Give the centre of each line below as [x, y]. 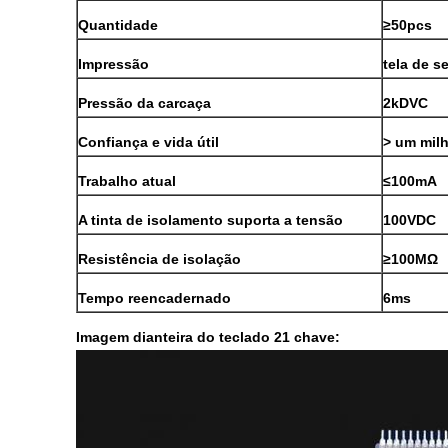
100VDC [409, 220]
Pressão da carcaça [144, 103]
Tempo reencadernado [154, 298]
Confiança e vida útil [148, 142]
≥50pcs [407, 25]
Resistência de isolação [159, 259]
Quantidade [118, 25]
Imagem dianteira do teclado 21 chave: [208, 337]
